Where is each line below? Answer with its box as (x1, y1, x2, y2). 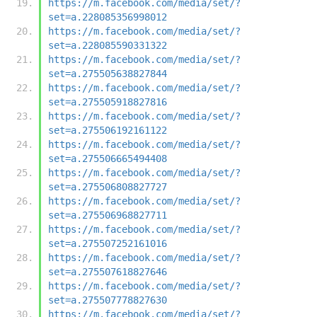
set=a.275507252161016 (48, 237, 167, 249)
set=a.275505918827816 (48, 96, 167, 108)
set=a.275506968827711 (48, 209, 167, 221)
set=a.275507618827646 (48, 265, 167, 277)
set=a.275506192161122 (48, 124, 167, 136)
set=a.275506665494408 (48, 152, 167, 164)
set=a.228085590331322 (48, 39, 167, 51)
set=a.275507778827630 (48, 294, 167, 306)
